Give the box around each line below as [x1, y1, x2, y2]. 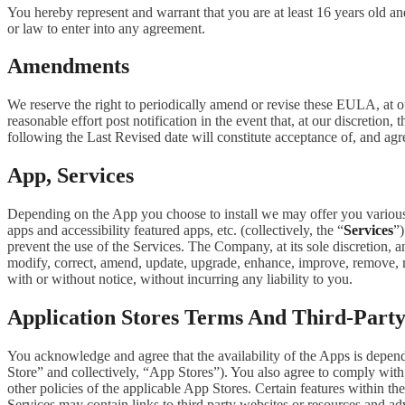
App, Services [7, 164, 134, 188]
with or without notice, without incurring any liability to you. [7, 271, 353, 287]
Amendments [7, 54, 129, 79]
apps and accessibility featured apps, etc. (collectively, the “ [7, 222, 344, 239]
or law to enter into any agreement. [7, 20, 205, 36]
